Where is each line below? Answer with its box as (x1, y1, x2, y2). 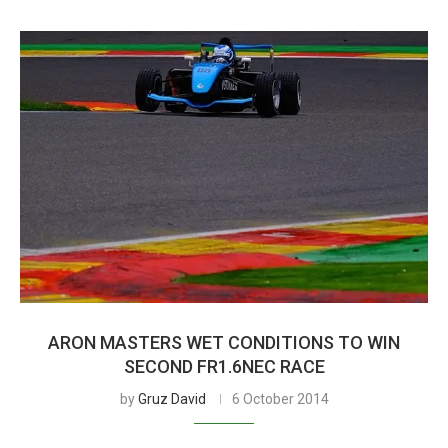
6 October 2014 (231, 391, 329, 407)
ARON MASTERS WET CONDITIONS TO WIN (48, 332, 400, 353)
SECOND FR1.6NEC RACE (123, 356, 325, 377)
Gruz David (137, 391, 206, 407)
